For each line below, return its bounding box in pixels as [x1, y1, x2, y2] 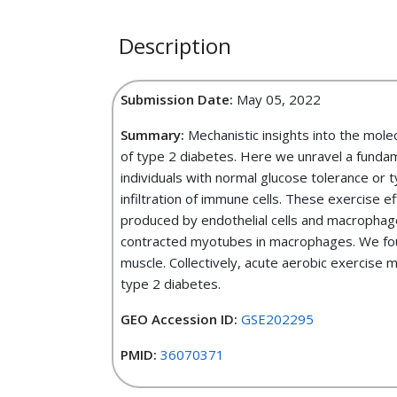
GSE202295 [241, 310, 314, 328]
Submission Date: [121, 90, 237, 108]
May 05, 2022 [237, 90, 321, 108]
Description [119, 31, 231, 60]
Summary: [121, 126, 188, 144]
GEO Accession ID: [121, 310, 241, 328]
